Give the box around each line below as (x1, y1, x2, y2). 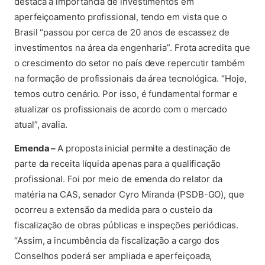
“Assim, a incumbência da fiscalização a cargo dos (14, 235, 220, 246)
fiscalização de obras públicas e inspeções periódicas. (14, 219, 238, 231)
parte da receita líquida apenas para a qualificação (14, 158, 221, 169)
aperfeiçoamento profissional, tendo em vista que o (14, 11, 228, 22)
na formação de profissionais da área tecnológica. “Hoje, (14, 73, 247, 84)
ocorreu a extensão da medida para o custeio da (14, 204, 213, 215)
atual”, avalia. (14, 119, 67, 130)
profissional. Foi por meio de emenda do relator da (14, 173, 223, 185)
